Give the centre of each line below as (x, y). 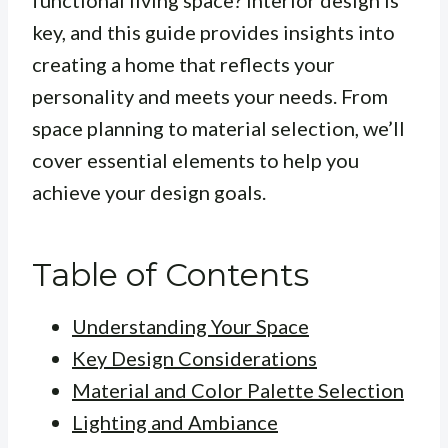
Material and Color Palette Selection (238, 390)
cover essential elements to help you (195, 160)
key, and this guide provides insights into (213, 32)
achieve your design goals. (149, 192)
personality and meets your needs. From (210, 96)
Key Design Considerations (194, 358)
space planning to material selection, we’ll (218, 128)
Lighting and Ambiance (175, 422)
